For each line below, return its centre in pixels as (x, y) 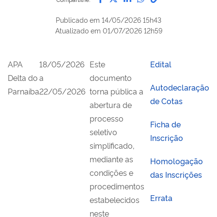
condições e (111, 172)
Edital (161, 64)
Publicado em (78, 19)
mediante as (111, 159)
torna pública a (116, 91)
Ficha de (165, 124)
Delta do (23, 77)
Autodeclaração (180, 87)
